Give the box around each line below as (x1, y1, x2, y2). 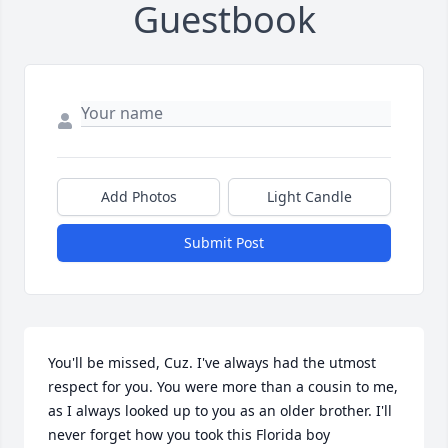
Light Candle (267, 187, 352, 206)
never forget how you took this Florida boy (48, 425, 330, 444)
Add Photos (100, 187, 177, 206)
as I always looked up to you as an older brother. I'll (48, 401, 392, 420)
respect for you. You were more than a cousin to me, (48, 377, 398, 396)
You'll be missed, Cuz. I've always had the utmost (48, 353, 376, 372)
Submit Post (184, 233, 264, 252)
